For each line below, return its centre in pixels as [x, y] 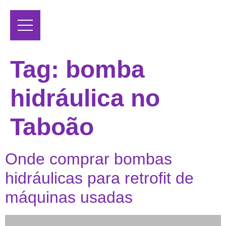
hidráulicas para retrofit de [99, 178]
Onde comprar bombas [89, 159]
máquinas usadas [71, 197]
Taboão [52, 127]
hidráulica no [85, 98]
